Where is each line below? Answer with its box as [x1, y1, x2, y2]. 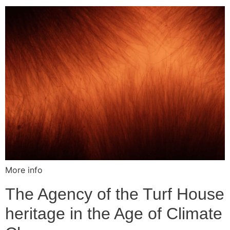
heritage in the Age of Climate [5, 204, 222, 223]
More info [5, 165, 43, 175]
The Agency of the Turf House [5, 185, 224, 203]
